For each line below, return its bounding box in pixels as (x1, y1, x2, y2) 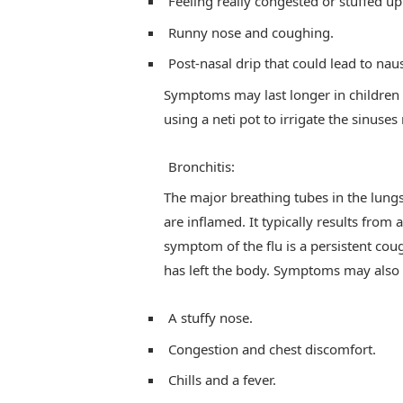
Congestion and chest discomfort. (167, 339, 376, 358)
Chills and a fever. (167, 371, 276, 390)
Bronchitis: (167, 157, 235, 175)
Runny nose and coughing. (167, 22, 334, 41)
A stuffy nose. (167, 309, 253, 327)
